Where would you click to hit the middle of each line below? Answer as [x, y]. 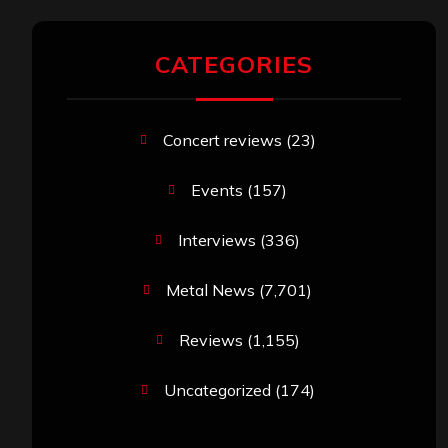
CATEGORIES [234, 65]
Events [217, 190]
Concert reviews [222, 140]
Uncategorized [217, 390]
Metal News [210, 290]
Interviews [217, 240]
